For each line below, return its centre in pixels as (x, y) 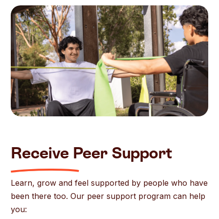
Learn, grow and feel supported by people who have (109, 183)
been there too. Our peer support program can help (108, 196)
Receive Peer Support (92, 153)
